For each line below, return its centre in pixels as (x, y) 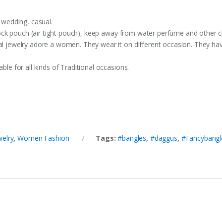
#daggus (164, 138)
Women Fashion (43, 138)
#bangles (132, 138)
